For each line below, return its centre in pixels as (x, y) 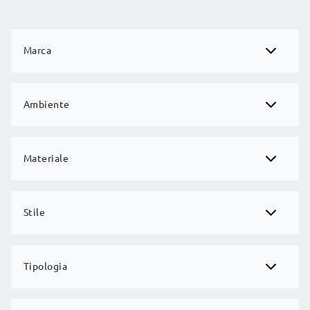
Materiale (46, 158)
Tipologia (45, 266)
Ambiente (46, 104)
